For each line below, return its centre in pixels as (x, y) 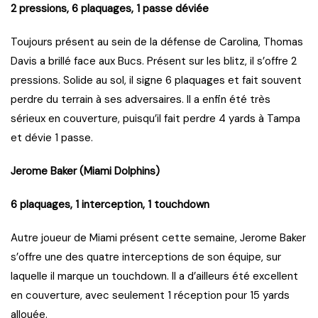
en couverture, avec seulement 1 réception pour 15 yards (150, 296)
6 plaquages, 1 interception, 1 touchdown (110, 205)
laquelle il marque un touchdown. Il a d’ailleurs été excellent (154, 276)
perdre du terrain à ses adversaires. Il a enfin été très (141, 100)
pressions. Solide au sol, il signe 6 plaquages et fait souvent (156, 81)
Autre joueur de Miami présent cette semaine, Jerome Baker (158, 238)
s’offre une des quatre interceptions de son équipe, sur (146, 257)
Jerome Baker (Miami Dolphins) (85, 171)
